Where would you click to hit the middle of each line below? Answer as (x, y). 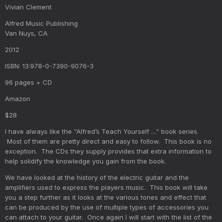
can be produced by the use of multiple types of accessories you (107, 207)
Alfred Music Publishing (41, 23)
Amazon (18, 98)
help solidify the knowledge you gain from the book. (87, 161)
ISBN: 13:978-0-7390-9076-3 (49, 66)
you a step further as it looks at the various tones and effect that (106, 197)
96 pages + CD (28, 82)
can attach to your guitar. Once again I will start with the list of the (109, 217)
